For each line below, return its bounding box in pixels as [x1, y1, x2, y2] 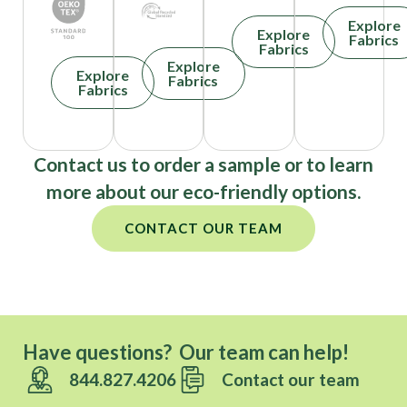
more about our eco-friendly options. [46, 180, 361, 203]
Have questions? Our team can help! [23, 340, 349, 364]
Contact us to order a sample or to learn [34, 153, 373, 175]
